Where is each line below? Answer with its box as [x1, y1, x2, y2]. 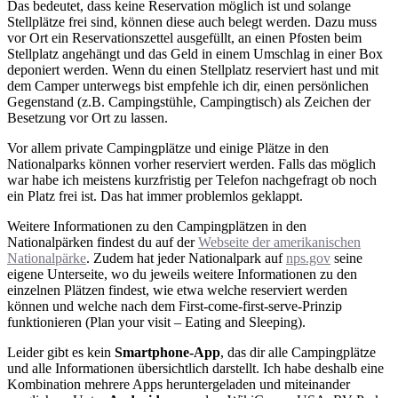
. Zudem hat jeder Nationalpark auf [86, 250, 286, 266]
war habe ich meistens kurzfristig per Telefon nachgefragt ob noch [7, 171, 377, 187]
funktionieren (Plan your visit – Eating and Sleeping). [7, 314, 306, 330]
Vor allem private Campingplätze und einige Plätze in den [7, 139, 329, 155]
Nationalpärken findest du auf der [7, 234, 198, 250]
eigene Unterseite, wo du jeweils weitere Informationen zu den [7, 266, 357, 282]
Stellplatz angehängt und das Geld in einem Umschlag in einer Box [7, 45, 383, 61]
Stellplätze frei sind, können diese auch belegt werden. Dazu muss [7, 13, 377, 29]
